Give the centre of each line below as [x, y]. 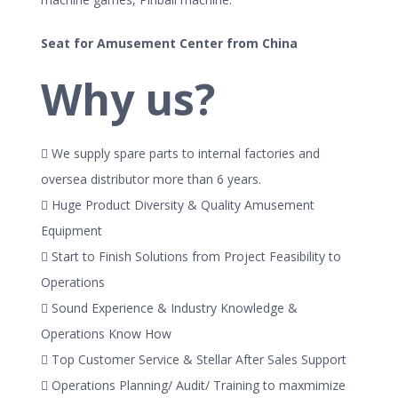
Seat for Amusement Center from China [169, 43]
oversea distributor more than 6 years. [151, 179]
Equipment [72, 230]
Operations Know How [106, 333]
